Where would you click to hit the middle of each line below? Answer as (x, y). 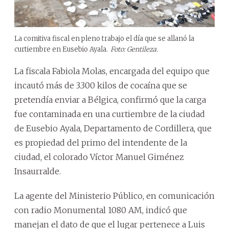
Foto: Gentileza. (134, 49)
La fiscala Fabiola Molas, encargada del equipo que (112, 71)
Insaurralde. (38, 171)
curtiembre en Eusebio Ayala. (61, 49)
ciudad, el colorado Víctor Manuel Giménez (99, 157)
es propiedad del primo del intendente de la (101, 142)
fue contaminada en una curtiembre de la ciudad (110, 114)
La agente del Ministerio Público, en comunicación (114, 196)
